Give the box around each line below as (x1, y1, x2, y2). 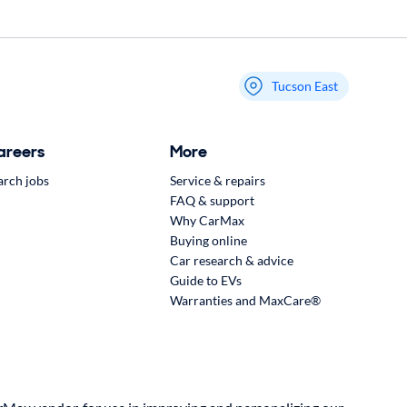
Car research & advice (169, 253, 293, 268)
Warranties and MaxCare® (169, 293, 321, 308)
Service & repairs (169, 173, 265, 188)
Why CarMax (169, 213, 244, 228)
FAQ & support (169, 193, 254, 208)
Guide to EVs (169, 273, 242, 288)
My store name (243, 85, 326, 101)
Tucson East (272, 78, 338, 94)
